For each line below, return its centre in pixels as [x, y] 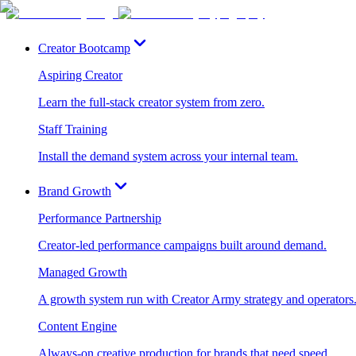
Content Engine [77, 326]
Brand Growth [75, 191]
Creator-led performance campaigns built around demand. [182, 245]
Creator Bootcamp [84, 48]
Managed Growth [83, 272]
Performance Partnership [100, 218]
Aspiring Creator [80, 75]
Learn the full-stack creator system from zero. [151, 102]
